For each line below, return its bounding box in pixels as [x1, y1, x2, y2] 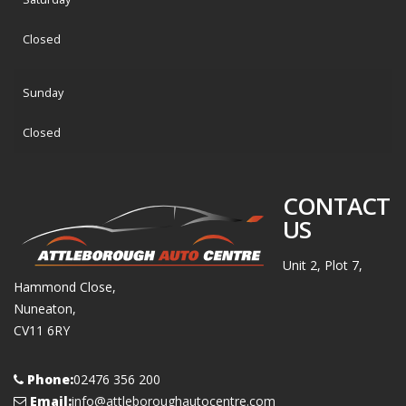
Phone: [27, 370, 73, 388]
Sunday [23, 84, 63, 101]
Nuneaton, [14, 299, 76, 317]
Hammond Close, [14, 277, 116, 295]
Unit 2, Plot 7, [283, 256, 362, 274]
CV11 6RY [14, 321, 70, 339]
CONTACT [283, 188, 390, 222]
